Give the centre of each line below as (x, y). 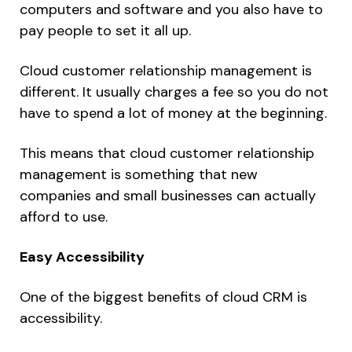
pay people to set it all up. (105, 31)
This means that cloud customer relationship (167, 154)
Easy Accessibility (82, 257)
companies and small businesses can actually (168, 196)
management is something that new (139, 175)
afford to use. (64, 217)
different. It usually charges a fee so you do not (174, 92)
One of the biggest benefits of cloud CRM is (163, 297)
